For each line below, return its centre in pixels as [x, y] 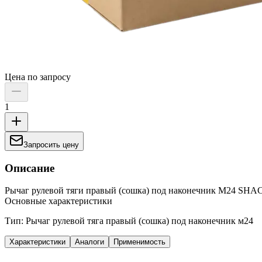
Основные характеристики [58, 201]
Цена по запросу [38, 77]
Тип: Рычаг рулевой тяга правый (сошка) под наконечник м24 [129, 221]
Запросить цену [51, 144]
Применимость [139, 242]
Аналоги [89, 242]
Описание [30, 168]
